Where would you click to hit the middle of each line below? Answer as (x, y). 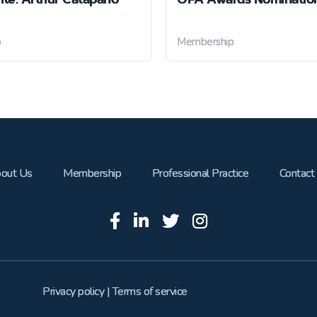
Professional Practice (200, 173)
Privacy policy (74, 292)
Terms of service (150, 292)
